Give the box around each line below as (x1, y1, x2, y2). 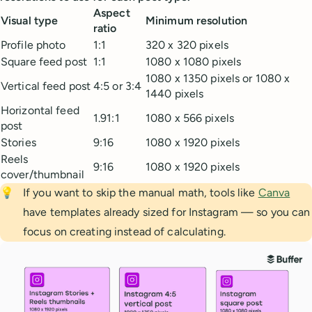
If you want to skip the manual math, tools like (22, 186, 258, 199)
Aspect (93, 6, 130, 19)
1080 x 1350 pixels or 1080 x (146, 72, 290, 85)
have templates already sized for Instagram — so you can (22, 205, 311, 219)
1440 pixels (146, 87, 204, 100)
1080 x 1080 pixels (146, 55, 242, 68)
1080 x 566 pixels (146, 111, 235, 125)
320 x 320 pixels (146, 38, 228, 52)
